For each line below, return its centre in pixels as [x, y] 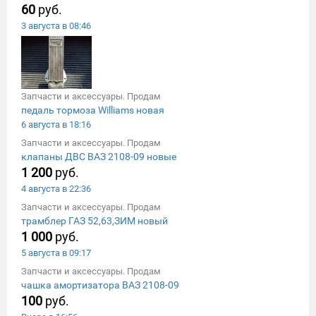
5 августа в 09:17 [56, 253]
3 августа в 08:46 [56, 25]
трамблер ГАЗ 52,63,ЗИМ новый [95, 220]
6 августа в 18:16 [56, 124]
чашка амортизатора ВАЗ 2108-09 [100, 285]
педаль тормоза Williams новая [93, 110]
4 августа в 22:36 [56, 188]
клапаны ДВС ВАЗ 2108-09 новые [99, 156]
